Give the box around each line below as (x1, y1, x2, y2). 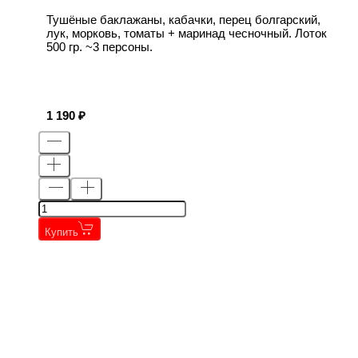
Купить (45, 225, 78, 238)
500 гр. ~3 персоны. (46, 39, 153, 54)
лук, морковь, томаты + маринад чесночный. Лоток (46, 26, 327, 40)
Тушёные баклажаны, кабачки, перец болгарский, (46, 12, 320, 26)
